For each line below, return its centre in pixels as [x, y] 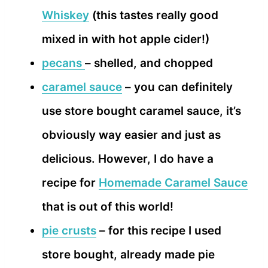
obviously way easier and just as [131, 135]
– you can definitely [177, 87]
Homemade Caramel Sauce [173, 182]
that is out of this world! [108, 206]
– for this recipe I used [159, 230]
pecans [63, 63]
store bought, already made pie [128, 254]
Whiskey [66, 15]
